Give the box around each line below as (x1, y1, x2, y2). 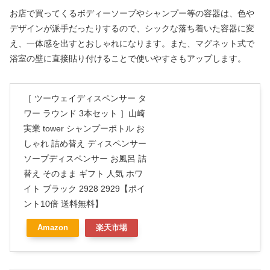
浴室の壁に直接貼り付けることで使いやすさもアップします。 (10, 53, 246, 63)
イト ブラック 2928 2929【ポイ (24, 183, 145, 193)
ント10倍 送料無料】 (24, 198, 103, 209)
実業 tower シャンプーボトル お (24, 123, 145, 133)
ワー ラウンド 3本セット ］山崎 (24, 108, 145, 118)
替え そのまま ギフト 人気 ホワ (24, 168, 143, 178)
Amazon (37, 223, 68, 232)
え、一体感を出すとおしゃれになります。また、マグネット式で (10, 38, 254, 48)
